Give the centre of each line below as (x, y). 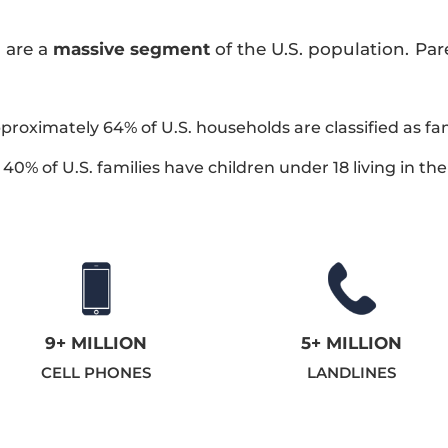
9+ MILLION (96, 342)
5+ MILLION (352, 342)
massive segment (131, 49)
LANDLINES (352, 372)
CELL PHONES (96, 372)
